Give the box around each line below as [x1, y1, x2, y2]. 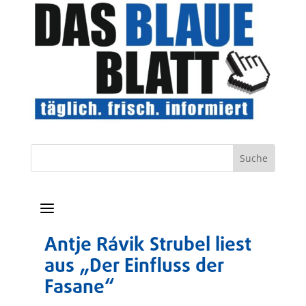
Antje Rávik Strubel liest [44, 231, 251, 261]
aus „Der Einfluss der [44, 252, 224, 282]
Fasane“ [44, 273, 115, 303]
